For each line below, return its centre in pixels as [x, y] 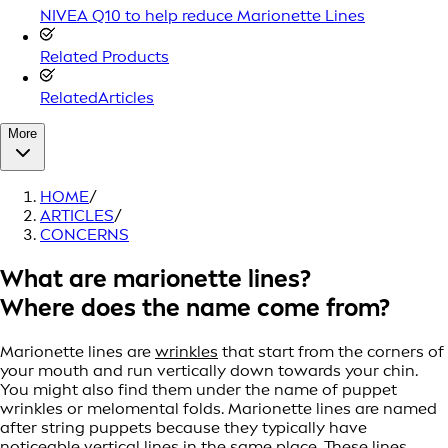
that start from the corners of [331, 351]
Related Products [104, 56]
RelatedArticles [97, 97]
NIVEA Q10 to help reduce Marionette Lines [202, 15]
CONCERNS [84, 234]
